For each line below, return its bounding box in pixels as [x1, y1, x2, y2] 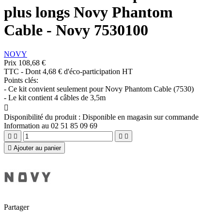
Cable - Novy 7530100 [4, 21, 148, 39]
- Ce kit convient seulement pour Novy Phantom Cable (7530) [4, 84, 194, 93]
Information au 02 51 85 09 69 [4, 121, 97, 130]
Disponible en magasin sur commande [82, 112, 199, 121]
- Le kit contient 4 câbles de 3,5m [4, 93, 106, 102]
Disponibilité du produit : [4, 112, 80, 121]
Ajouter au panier [14, 144, 61, 152]
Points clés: [4, 76, 38, 84]
